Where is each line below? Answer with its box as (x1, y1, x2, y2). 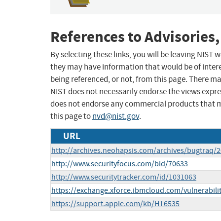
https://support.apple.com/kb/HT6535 (51, 199, 180, 209)
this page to (50, 111, 92, 122)
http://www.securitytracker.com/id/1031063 (51, 172, 196, 183)
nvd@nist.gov (92, 111, 139, 122)
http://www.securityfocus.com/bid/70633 (51, 159, 188, 169)
